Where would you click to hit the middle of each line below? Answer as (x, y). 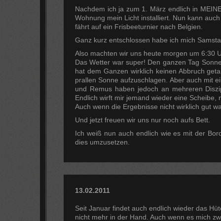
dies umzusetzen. (102, 142)
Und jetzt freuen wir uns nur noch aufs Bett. (142, 120)
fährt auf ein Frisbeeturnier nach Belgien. (139, 26)
